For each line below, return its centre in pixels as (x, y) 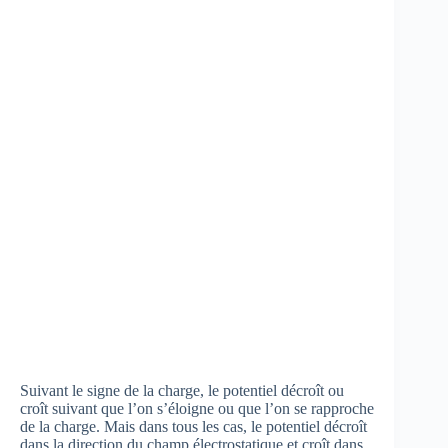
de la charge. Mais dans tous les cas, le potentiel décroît (193, 426)
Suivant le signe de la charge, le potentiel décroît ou (182, 390)
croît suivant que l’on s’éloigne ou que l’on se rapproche (197, 408)
